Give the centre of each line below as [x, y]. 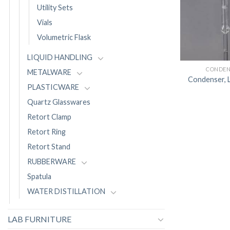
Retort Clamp [49, 117]
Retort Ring [46, 132]
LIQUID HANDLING [60, 57]
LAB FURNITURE [40, 219]
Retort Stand [49, 147]
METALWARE [49, 72]
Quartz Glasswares [59, 102]
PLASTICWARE [53, 87]
